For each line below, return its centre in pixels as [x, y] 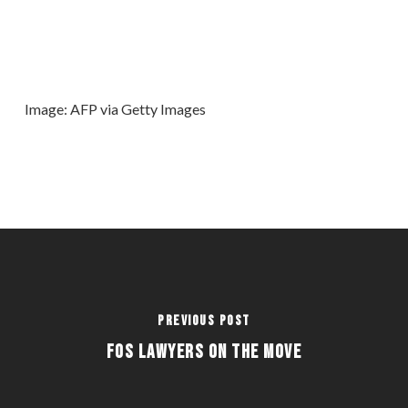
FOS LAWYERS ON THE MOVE [204, 352]
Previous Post [204, 321]
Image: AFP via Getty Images [115, 109]
